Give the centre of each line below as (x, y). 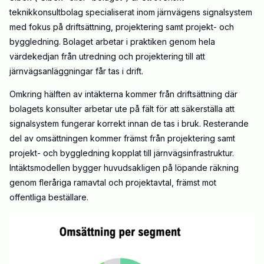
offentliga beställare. (49, 197)
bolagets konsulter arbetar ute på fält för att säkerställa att (122, 109)
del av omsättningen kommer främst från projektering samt (122, 138)
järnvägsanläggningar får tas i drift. (76, 71)
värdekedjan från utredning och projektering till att (107, 57)
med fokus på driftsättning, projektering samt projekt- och (122, 27)
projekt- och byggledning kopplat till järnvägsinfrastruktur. (122, 153)
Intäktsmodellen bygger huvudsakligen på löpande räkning (124, 168)
